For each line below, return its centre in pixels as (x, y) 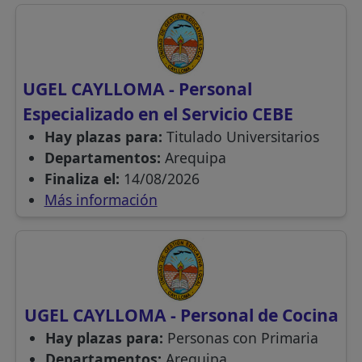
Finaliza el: (84, 179)
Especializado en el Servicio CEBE (158, 114)
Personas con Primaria (242, 338)
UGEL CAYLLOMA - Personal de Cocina (181, 315)
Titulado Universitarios (242, 137)
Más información (101, 200)
